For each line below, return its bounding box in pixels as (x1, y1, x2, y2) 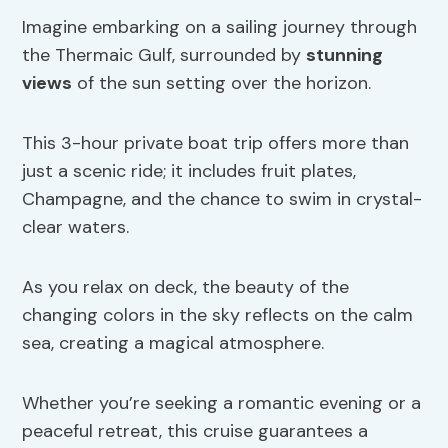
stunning (306, 43, 384, 68)
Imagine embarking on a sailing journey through (22, 15, 418, 40)
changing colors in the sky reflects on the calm (22, 303, 414, 328)
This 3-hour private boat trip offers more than (22, 131, 410, 156)
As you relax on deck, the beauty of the (22, 275, 350, 300)
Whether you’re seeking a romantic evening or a (22, 391, 422, 416)
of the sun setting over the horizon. (72, 71, 372, 96)
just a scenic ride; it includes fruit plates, (22, 159, 357, 184)
